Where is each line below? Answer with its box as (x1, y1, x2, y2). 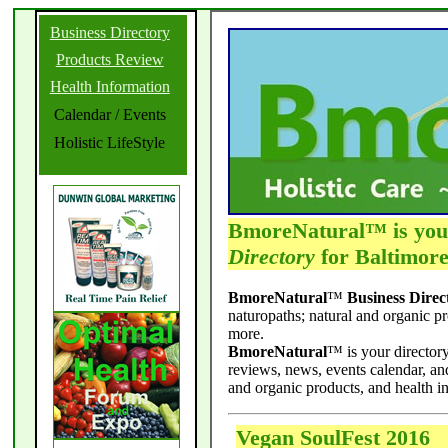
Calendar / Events (53, 106, 166, 123)
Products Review (55, 51, 164, 68)
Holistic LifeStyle (54, 134, 166, 151)
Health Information (49, 78, 170, 95)
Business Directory (49, 24, 170, 41)
